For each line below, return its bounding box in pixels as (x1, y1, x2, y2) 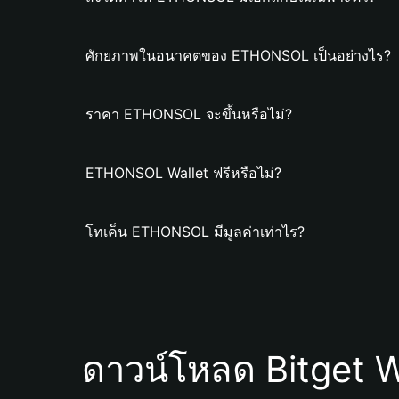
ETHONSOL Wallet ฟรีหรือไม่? (85, 164, 281, 182)
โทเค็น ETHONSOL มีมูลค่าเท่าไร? (85, 223, 305, 240)
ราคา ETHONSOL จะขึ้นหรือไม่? (85, 105, 292, 123)
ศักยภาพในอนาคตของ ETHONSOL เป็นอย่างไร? (85, 46, 391, 64)
